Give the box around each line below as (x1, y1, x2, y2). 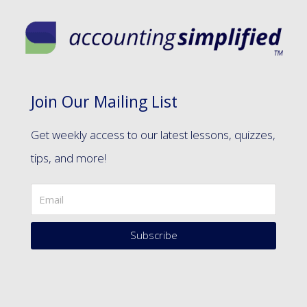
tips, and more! (31, 150, 106, 167)
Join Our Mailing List (31, 90, 177, 113)
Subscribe (130, 228, 177, 243)
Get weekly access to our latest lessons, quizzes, (31, 127, 275, 143)
